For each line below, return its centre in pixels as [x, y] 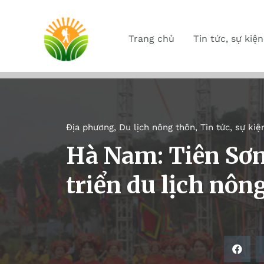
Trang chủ [151, 39]
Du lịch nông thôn [157, 127]
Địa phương [90, 127]
